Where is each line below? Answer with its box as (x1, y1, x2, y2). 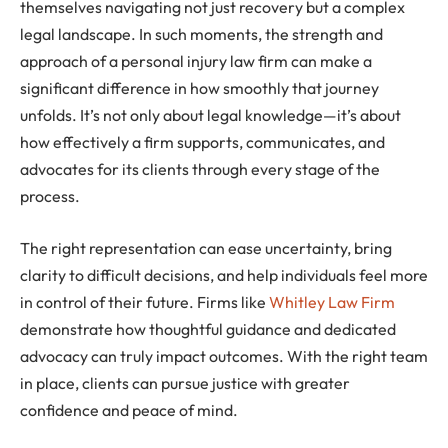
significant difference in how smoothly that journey (20, 78, 379, 99)
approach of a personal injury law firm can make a (20, 51, 372, 72)
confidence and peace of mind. (20, 399, 238, 420)
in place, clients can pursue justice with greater (20, 372, 350, 393)
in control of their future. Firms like (20, 291, 269, 312)
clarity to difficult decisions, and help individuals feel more (20, 264, 428, 285)
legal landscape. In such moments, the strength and (20, 24, 383, 45)
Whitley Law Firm (269, 291, 395, 312)
